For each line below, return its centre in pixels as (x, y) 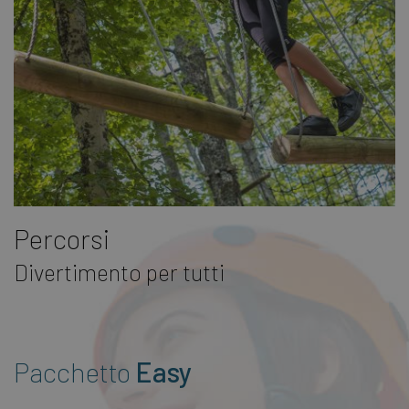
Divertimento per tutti (119, 273)
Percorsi (62, 239)
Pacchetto (75, 372)
